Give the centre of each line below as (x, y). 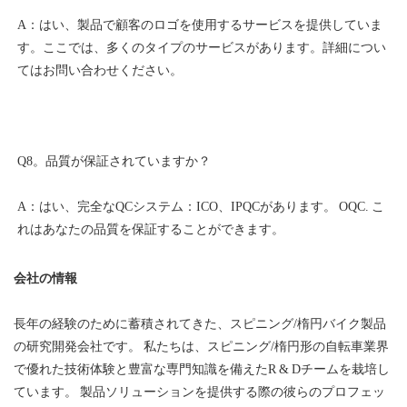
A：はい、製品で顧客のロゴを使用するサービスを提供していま (200, 25)
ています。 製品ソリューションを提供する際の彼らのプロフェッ (199, 392)
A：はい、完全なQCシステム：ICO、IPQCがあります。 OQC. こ (201, 206)
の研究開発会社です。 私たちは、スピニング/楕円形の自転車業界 (201, 346)
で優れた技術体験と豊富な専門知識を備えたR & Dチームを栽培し (202, 369)
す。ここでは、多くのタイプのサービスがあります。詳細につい (202, 47)
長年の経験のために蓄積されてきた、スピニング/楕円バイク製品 (200, 323)
